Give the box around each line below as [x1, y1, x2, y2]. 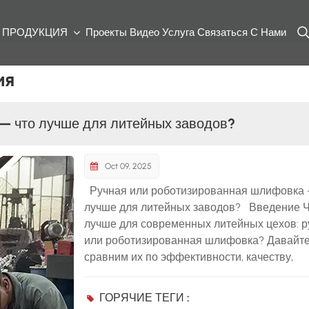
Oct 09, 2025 [103, 161, 152, 172]
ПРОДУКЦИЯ [2, 26, 71, 39]
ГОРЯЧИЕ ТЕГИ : [99, 290, 190, 304]
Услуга [162, 26, 195, 39]
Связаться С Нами [197, 26, 287, 39]
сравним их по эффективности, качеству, [84, 250, 294, 264]
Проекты [86, 26, 128, 39]
